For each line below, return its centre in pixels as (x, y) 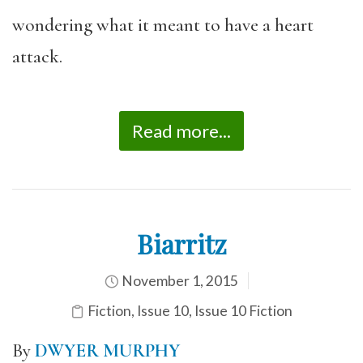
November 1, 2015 (179, 281)
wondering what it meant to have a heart (163, 25)
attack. (39, 56)
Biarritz (181, 243)
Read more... (181, 131)
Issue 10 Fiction (243, 311)
